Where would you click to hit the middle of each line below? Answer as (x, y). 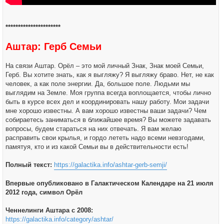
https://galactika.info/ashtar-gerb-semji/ (110, 165)
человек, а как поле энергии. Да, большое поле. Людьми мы (98, 84)
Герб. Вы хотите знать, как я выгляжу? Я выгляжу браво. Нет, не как (110, 75)
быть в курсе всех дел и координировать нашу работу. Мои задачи (107, 102)
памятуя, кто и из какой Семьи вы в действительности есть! (97, 147)
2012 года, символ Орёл (44, 192)
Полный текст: (29, 165)
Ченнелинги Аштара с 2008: (49, 210)
